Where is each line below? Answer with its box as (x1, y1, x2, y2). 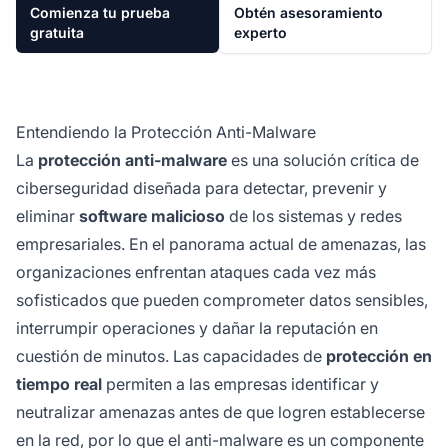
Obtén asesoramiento (234, 3, 384, 21)
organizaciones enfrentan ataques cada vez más (16, 261, 376, 282)
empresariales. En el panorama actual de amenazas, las (16, 233, 426, 254)
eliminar (16, 205, 79, 226)
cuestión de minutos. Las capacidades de (16, 345, 326, 366)
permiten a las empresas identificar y (102, 373, 379, 394)
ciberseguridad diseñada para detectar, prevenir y (16, 177, 387, 198)
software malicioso (79, 205, 225, 226)
